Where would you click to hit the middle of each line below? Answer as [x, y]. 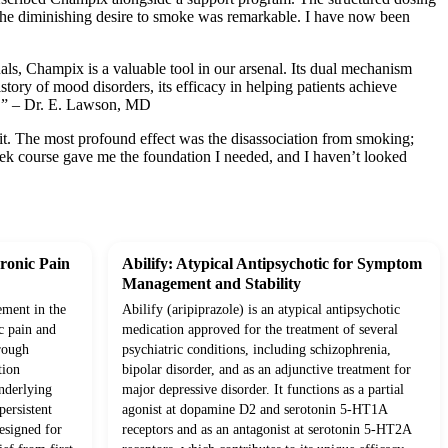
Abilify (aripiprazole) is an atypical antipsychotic [261, 310]
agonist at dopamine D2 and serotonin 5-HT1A [254, 410]
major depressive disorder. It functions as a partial [263, 390]
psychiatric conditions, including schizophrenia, [256, 350]
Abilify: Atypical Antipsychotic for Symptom [272, 264]
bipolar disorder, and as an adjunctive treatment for [266, 370]
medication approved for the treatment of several [260, 330]
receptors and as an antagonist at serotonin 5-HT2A [266, 430]
